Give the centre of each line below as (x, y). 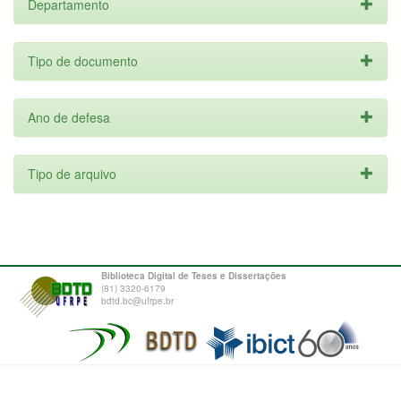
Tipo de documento (83, 61)
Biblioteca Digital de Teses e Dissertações (194, 276)
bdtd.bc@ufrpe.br (137, 301)
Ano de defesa (69, 117)
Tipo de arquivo (72, 174)
